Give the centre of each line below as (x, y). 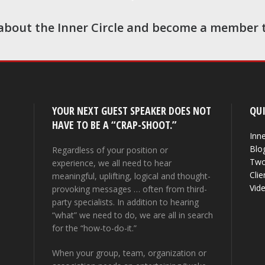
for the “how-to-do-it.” (95, 228)
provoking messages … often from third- (130, 189)
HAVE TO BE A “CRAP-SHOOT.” (115, 125)
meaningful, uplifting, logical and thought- (132, 176)
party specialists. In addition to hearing (126, 202)
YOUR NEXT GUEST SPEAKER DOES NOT (132, 111)
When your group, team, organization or (130, 253)
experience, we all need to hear (112, 163)
